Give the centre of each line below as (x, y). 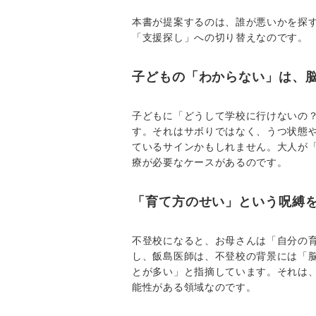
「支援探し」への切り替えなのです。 (220, 37)
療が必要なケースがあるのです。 (210, 162)
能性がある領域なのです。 (194, 287)
